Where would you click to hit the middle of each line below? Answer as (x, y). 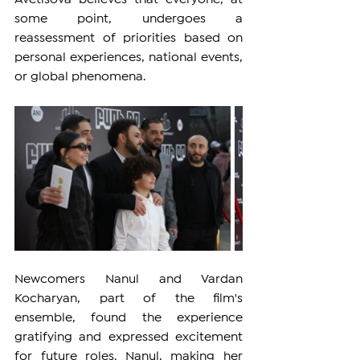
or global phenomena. (80, 77)
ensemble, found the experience (129, 318)
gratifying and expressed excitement (129, 337)
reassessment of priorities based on (129, 39)
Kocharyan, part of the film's (129, 299)
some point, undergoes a (129, 19)
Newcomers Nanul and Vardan (129, 280)
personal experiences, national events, (129, 58)
